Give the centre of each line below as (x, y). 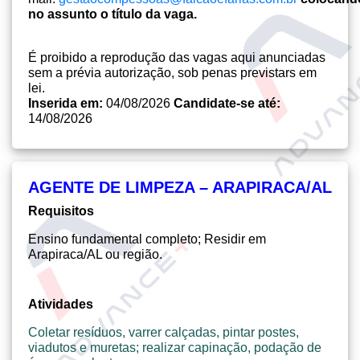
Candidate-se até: (227, 103)
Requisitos (61, 211)
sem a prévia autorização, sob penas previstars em (172, 73)
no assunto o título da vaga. (112, 14)
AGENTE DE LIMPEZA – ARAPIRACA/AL (180, 187)
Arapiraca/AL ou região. (95, 254)
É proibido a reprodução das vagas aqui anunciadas (177, 57)
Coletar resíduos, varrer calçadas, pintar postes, (164, 332)
